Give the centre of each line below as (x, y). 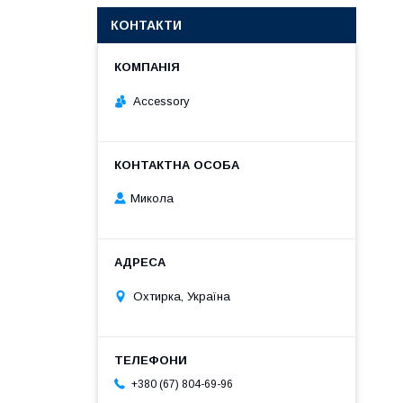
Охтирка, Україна (182, 296)
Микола (152, 199)
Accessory (161, 101)
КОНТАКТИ (146, 25)
